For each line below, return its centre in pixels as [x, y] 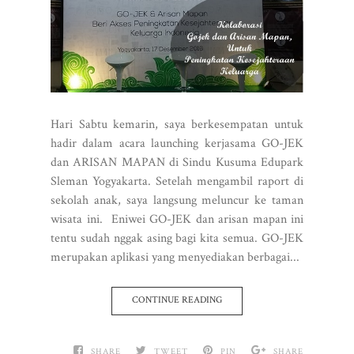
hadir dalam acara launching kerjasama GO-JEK [177, 144]
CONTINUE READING [177, 300]
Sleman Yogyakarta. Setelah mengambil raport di [177, 182]
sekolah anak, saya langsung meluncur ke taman [177, 201]
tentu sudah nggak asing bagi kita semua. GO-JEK [177, 239]
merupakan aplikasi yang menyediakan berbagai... [175, 258]
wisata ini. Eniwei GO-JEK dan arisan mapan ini [177, 220]
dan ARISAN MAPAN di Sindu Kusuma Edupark [177, 163]
